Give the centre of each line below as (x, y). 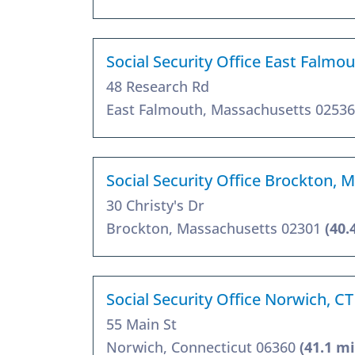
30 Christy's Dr (155, 205)
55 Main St (141, 324)
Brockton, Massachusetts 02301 (216, 228)
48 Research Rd (158, 86)
